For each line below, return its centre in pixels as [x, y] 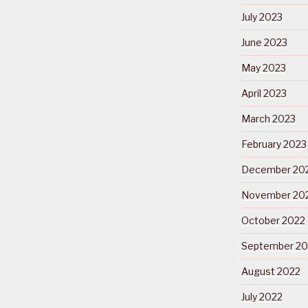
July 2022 [262, 296]
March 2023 [268, 118]
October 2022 [273, 220]
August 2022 [271, 271]
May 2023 [263, 67]
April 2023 [264, 93]
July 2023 [262, 16]
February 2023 [274, 144]
